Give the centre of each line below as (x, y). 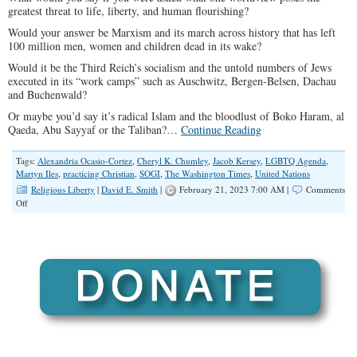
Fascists (41, 266)
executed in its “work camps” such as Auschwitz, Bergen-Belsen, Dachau (172, 81)
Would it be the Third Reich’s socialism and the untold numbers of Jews (170, 67)
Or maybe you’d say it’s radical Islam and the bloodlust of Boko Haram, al (176, 116)
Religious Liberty (63, 189)
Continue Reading (221, 129)
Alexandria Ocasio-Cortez (85, 161)
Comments (326, 189)
